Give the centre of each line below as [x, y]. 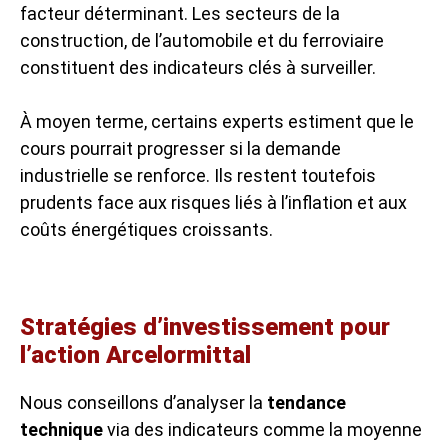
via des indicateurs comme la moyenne [262, 429]
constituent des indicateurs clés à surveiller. [198, 67]
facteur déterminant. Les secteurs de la [180, 13]
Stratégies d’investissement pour [205, 326]
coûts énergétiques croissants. [146, 229]
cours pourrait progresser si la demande [180, 148]
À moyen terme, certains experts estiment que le [217, 121]
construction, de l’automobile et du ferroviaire [202, 40]
